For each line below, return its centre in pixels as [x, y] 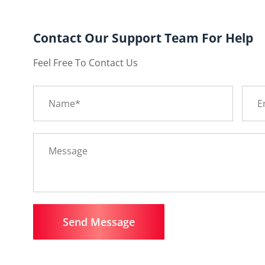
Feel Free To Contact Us [85, 62]
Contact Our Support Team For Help [143, 38]
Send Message [98, 222]
